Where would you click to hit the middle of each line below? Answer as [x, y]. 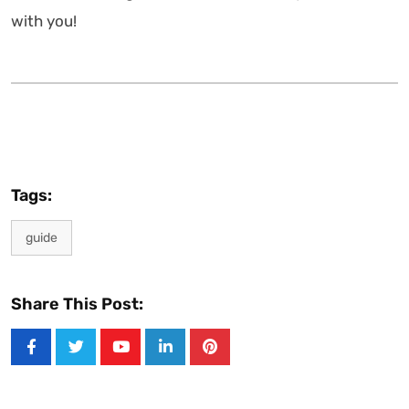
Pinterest [242, 360]
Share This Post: [77, 304]
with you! [44, 21]
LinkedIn [195, 360]
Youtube [150, 360]
